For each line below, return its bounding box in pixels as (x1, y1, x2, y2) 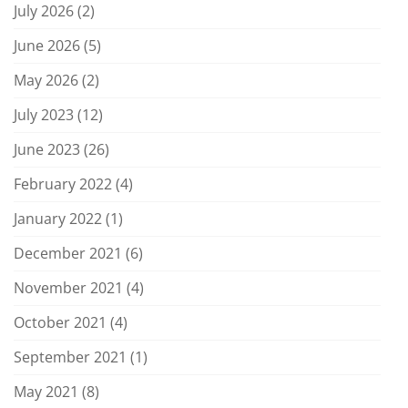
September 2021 (14, 347, 127, 368)
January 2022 (14, 209, 102, 229)
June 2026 (14, 36, 80, 56)
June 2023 (14, 139, 80, 160)
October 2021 (14, 312, 107, 333)
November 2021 (14, 278, 123, 299)
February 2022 (14, 174, 112, 195)
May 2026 (14, 70, 78, 91)
